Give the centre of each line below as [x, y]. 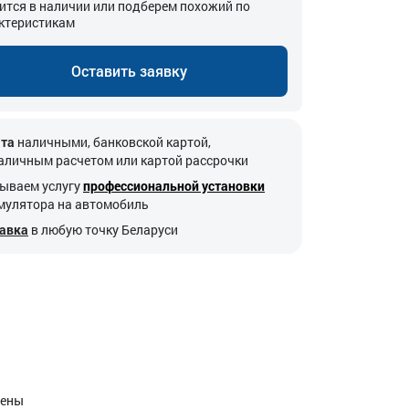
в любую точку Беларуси [105, 230]
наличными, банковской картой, [113, 142]
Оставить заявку [129, 71]
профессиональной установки [174, 186]
